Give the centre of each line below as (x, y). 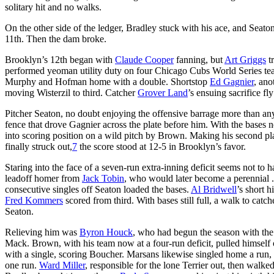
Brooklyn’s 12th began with (60, 59)
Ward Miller (62, 265)
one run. (22, 265)
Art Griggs (245, 59)
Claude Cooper (144, 59)
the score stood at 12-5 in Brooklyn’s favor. (161, 146)
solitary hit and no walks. (54, 7)
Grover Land (163, 92)
